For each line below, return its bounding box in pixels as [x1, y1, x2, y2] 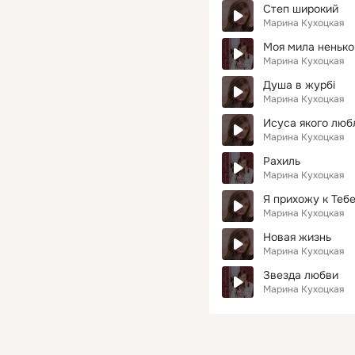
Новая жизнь [263, 230, 331, 244]
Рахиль [263, 154, 300, 168]
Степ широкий [263, 2, 338, 16]
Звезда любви [263, 268, 338, 282]
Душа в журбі [263, 78, 335, 92]
